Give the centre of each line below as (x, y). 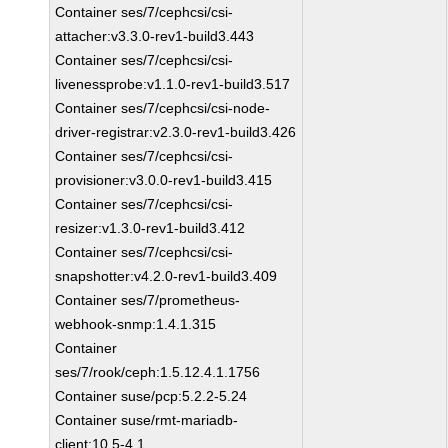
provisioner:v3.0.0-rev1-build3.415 (164, 180)
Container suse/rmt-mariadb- (147, 420)
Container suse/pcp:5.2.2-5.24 (151, 396)
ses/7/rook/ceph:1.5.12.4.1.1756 (158, 372)
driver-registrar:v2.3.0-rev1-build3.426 (176, 132)
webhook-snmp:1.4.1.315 (136, 324)
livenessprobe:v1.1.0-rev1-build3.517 (173, 84)
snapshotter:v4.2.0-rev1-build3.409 (166, 276)
